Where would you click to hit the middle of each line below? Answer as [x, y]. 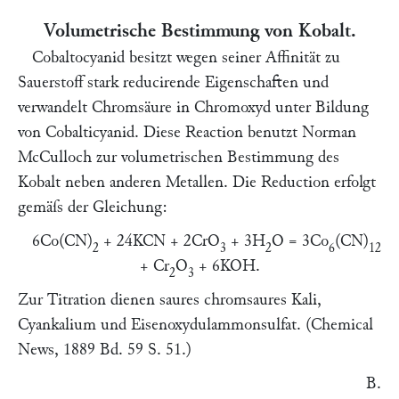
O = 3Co [300, 241]
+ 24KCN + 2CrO [159, 241]
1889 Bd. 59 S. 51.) [125, 350]
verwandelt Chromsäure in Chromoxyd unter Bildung [193, 107]
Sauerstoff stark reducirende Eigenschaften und [173, 82]
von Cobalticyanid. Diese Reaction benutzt [160, 132]
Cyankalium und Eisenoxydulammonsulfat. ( [164, 325]
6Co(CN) [62, 241]
